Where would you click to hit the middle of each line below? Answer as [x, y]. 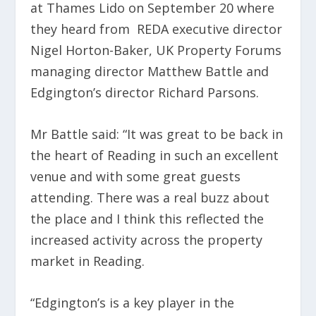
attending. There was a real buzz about [150, 197]
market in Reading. [87, 261]
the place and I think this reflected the [147, 218]
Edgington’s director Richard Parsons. [144, 93]
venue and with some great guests [135, 176]
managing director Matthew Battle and [149, 72]
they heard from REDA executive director [156, 29]
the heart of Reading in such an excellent [154, 155]
